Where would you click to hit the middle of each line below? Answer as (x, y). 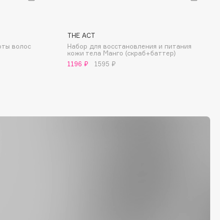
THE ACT (81, 35)
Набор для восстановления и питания (129, 46)
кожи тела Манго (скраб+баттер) (122, 53)
